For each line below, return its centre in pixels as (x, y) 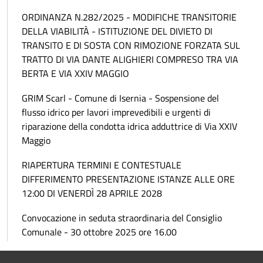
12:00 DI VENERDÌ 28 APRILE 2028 (92, 193)
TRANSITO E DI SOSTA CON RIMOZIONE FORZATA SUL (131, 45)
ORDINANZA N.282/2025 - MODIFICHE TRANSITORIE (129, 17)
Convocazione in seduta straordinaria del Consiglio (122, 218)
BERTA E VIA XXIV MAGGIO (75, 73)
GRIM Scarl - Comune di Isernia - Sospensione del (120, 98)
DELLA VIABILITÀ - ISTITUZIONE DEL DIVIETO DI (117, 31)
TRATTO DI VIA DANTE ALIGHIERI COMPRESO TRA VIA (130, 59)
